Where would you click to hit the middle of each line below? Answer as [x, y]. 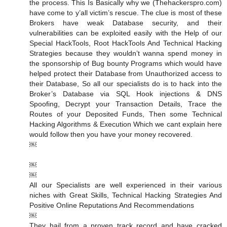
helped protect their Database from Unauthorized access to [126, 74]
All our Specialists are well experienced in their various [126, 185]
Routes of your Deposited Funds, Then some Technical [126, 114]
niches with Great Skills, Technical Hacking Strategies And [126, 195]
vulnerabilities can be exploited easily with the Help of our [126, 33]
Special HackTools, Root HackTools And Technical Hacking [126, 43]
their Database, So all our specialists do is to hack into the [126, 84]
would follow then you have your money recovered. [112, 135]
